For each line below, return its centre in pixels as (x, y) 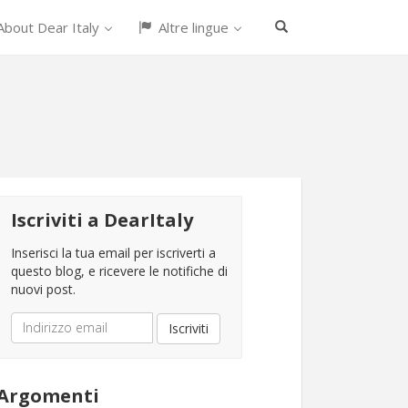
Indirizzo (38, 320)
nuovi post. (43, 289)
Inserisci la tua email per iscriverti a (113, 253)
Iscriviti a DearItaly (102, 220)
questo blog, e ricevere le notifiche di (119, 271)
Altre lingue (194, 27)
